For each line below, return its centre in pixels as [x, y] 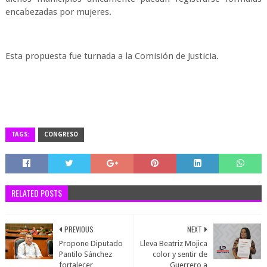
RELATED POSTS [36, 193]
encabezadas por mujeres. [58, 12]
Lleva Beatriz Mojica [174, 243]
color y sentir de [180, 254]
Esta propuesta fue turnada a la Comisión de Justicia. [112, 56]
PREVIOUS [79, 229]
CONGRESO [61, 134]
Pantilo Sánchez [85, 254]
